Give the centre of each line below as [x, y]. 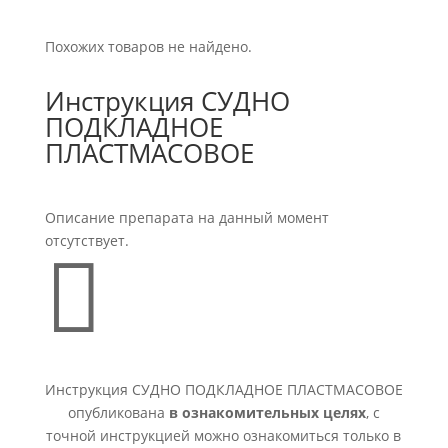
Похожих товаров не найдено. [148, 46]
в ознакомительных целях [267, 412]
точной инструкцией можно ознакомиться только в [224, 435]
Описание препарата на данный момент [186, 217]
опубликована [118, 412]
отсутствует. [86, 240]
